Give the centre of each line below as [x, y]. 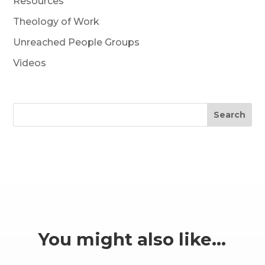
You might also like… [132, 240]
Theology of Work [56, 21]
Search [229, 115]
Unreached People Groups [77, 42]
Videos [30, 63]
